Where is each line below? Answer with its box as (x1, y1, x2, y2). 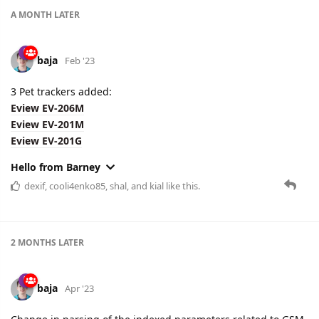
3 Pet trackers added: (11, 84, 112, 98)
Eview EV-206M (11, 100, 84, 115)
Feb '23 (65, 53, 95, 67)
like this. (164, 179, 200, 192)
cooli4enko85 (49, 179, 105, 192)
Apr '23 (65, 281, 94, 295)
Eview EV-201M (11, 117, 84, 131)
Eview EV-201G (11, 133, 82, 147)
